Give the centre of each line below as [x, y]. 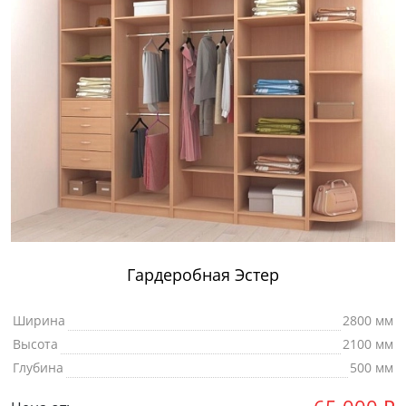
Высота [35, 344]
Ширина [39, 321]
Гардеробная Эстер [203, 275]
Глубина [38, 368]
